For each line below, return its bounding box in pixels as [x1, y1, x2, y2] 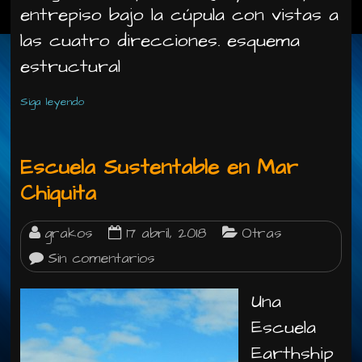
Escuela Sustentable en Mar [20, 153, 299, 182]
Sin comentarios [48, 249, 155, 268]
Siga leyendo [20, 94, 85, 110]
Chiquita [20, 179, 97, 208]
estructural [20, 53, 121, 79]
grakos [44, 224, 93, 243]
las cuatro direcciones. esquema [20, 27, 301, 53]
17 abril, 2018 [126, 224, 207, 243]
